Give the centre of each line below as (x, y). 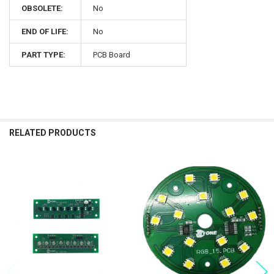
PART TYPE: (44, 54)
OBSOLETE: (43, 8)
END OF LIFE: (45, 31)
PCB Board (112, 54)
